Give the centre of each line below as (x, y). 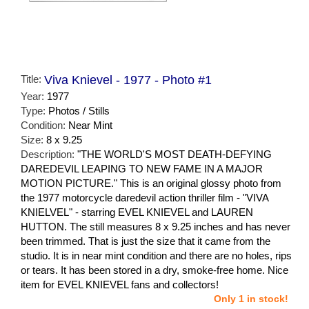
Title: (32, 79)
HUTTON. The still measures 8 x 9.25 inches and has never (156, 226)
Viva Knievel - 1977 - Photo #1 (128, 80)
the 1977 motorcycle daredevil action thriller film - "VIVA (144, 197)
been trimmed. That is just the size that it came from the (146, 241)
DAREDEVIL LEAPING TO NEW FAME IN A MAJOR (142, 168)
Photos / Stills (79, 110)
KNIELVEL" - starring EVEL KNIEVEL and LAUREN (137, 212)
